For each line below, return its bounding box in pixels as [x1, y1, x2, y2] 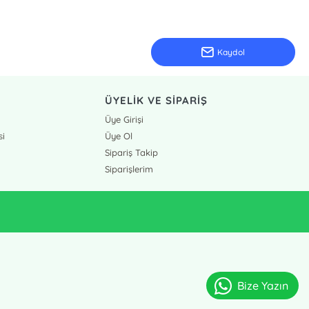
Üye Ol [104, 130, 132, 141]
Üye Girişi [104, 114, 143, 125]
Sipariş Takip [104, 147, 158, 158]
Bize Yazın [237, 278, 288, 292]
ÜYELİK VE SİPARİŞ [104, 94, 208, 107]
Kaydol [217, 47, 245, 57]
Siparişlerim [104, 163, 153, 175]
